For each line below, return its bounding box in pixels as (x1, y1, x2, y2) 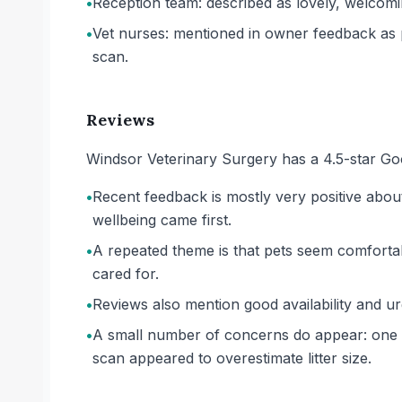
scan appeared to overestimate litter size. (92, 349, 371, 367)
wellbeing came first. (92, 211, 232, 229)
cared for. (92, 265, 159, 283)
